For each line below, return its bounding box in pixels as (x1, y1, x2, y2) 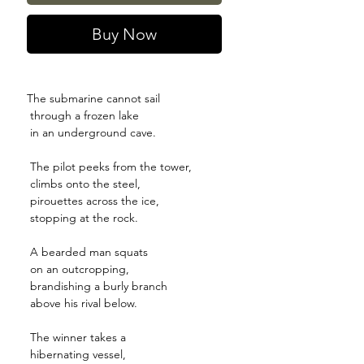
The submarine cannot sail (27, 91, 160, 106)
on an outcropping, (27, 262, 129, 277)
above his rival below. (27, 296, 137, 311)
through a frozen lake (27, 108, 139, 123)
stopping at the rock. (27, 210, 138, 226)
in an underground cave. (27, 125, 156, 141)
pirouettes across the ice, (27, 193, 159, 209)
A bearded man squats (27, 245, 148, 260)
